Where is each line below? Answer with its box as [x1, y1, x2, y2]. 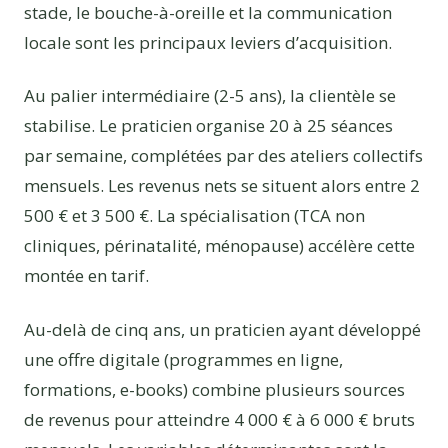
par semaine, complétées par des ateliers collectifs [24, 144, 423, 168]
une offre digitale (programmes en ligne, [24, 348, 343, 372]
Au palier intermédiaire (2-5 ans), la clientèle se [24, 84, 396, 108]
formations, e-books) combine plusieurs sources [24, 378, 405, 402]
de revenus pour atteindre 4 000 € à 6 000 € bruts [24, 408, 415, 432]
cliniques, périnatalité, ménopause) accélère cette [24, 234, 415, 258]
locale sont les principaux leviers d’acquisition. [24, 30, 392, 54]
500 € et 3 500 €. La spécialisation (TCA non [24, 204, 365, 228]
